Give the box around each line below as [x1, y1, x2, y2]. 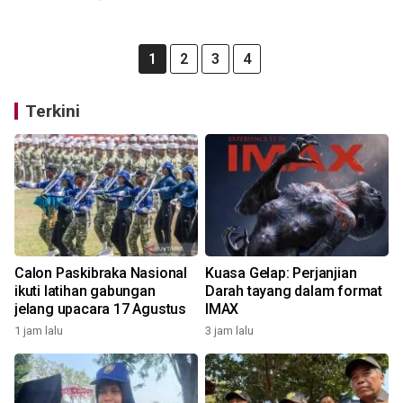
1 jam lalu [14, 324, 63, 337]
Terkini [25, 101, 80, 121]
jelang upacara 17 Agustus [14, 300, 186, 318]
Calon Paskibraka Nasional [14, 264, 187, 282]
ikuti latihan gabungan [14, 282, 156, 300]
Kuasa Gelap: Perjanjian [205, 264, 357, 282]
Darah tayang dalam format [205, 282, 382, 300]
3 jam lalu [205, 324, 254, 337]
